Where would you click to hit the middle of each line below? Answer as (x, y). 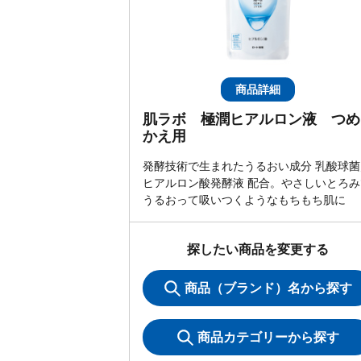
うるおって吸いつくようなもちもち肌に (244, 200)
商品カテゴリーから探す (268, 337)
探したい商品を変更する (258, 249)
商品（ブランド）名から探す (268, 288)
